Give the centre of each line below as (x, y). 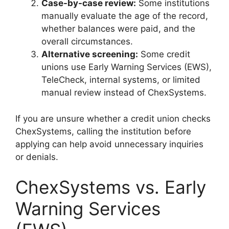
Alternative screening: (90, 54)
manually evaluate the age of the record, (125, 16)
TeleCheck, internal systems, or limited (121, 80)
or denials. (37, 157)
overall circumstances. (87, 42)
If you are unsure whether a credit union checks (113, 118)
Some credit (164, 54)
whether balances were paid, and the (118, 29)
